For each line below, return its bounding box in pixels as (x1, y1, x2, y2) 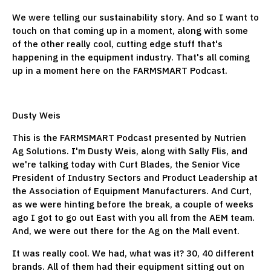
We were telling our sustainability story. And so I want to (12, 11, 259, 23)
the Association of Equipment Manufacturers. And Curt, (12, 184, 252, 197)
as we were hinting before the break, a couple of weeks (12, 198, 253, 210)
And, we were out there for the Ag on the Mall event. (12, 224, 242, 237)
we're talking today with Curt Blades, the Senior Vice (12, 158, 240, 170)
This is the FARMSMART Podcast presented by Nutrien (12, 131, 246, 143)
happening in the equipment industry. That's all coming (12, 51, 250, 63)
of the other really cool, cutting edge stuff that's (12, 38, 223, 50)
